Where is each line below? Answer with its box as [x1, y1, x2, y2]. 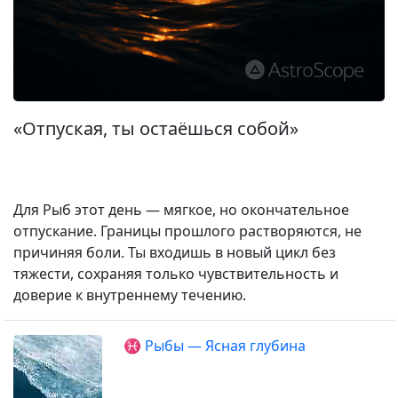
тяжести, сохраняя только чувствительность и [13, 264, 338, 283]
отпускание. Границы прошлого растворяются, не [13, 221, 362, 241]
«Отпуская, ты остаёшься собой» [13, 116, 298, 140]
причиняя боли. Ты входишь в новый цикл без [13, 243, 336, 262]
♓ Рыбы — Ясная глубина [123, 336, 306, 355]
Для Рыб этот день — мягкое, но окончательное [13, 200, 349, 219]
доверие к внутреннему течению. [13, 285, 246, 305]
